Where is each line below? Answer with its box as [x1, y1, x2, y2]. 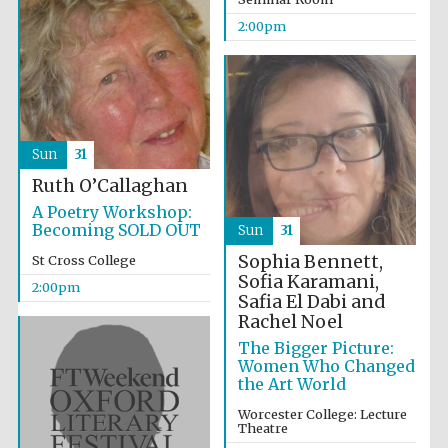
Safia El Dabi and [237, 291, 385, 313]
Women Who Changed [237, 356, 415, 376]
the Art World [237, 374, 346, 394]
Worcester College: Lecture [237, 406, 407, 422]
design [362, 231, 396, 244]
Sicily [365, 135, 392, 148]
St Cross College [31, 252, 136, 269]
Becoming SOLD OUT [31, 220, 201, 241]
